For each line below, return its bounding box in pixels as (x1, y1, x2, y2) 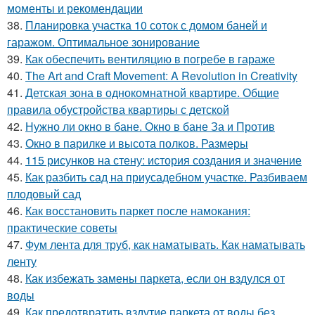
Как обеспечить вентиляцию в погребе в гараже (25, 50, 275, 67)
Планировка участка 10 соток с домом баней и (25, 16, 267, 33)
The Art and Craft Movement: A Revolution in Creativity (25, 67, 297, 84)
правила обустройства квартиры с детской (7, 101, 229, 117)
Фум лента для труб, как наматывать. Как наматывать (25, 236, 305, 252)
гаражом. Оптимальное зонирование (7, 33, 200, 50)
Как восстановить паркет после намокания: (25, 202, 250, 219)
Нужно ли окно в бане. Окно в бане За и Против (25, 117, 275, 134)
